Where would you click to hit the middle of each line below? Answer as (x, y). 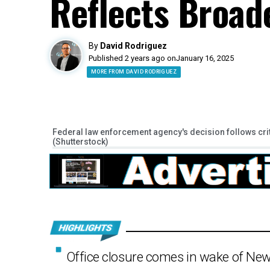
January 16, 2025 (205, 58)
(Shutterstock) (80, 142)
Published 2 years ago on (132, 58)
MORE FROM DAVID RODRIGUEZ (134, 72)
